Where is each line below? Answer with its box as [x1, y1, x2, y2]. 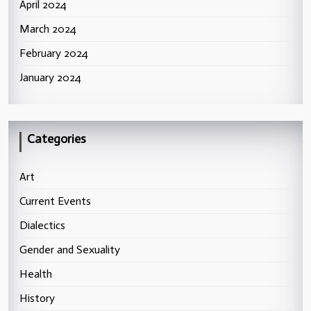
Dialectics [19, 218, 65, 232]
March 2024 [19, 22, 76, 35]
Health [19, 267, 52, 280]
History [19, 291, 55, 305]
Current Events [19, 194, 91, 208]
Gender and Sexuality [19, 242, 120, 256]
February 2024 [19, 46, 88, 60]
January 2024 [19, 70, 81, 84]
